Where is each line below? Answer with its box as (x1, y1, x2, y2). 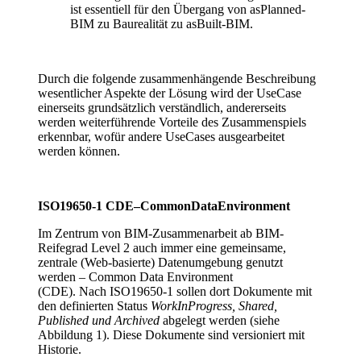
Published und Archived (38, 313, 160, 328)
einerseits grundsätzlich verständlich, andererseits (38, 101, 286, 115)
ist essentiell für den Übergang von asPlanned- (70, 2, 305, 17)
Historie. (38, 342, 81, 357)
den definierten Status (38, 299, 151, 313)
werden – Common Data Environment (38, 270, 233, 284)
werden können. (38, 144, 120, 159)
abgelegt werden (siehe (160, 313, 280, 328)
